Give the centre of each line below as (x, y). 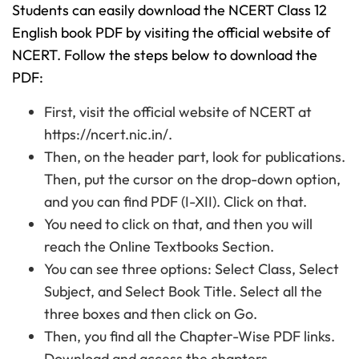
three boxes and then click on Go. (152, 313)
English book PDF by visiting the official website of (171, 33)
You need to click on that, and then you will (178, 224)
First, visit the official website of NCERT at (178, 111)
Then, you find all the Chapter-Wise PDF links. (190, 336)
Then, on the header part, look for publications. (195, 156)
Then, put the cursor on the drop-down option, (192, 179)
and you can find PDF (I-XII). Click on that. (177, 201)
